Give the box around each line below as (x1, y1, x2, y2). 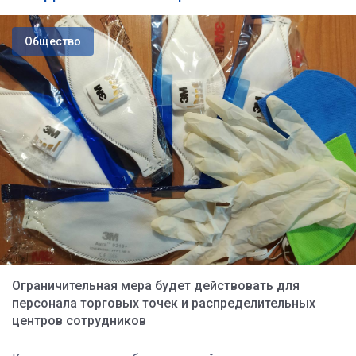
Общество (25, 35, 81, 48)
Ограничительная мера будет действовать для (12, 278, 300, 294)
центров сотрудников (12, 313, 146, 329)
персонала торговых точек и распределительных (12, 296, 315, 311)
